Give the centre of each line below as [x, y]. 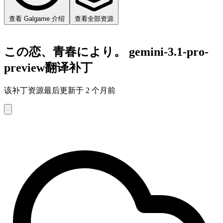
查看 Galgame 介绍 [37, 18]
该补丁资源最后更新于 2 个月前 [60, 90]
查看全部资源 [94, 18]
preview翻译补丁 [48, 67]
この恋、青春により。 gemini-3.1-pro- [106, 52]
